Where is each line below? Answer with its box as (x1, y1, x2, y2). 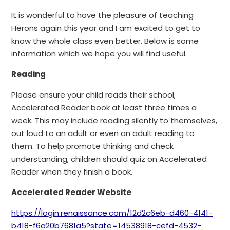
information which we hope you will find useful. (11, 48, 187, 60)
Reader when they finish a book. (11, 166, 133, 178)
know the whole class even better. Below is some (11, 35, 199, 47)
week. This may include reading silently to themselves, (11, 115, 218, 126)
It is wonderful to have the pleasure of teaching (11, 10, 194, 21)
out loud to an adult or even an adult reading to (11, 128, 195, 139)
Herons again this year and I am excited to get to (11, 23, 201, 34)
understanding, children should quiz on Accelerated (11, 154, 207, 165)
